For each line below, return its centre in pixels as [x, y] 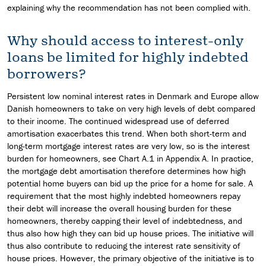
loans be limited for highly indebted [128, 57]
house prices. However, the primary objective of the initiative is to [131, 258]
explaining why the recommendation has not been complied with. [129, 7]
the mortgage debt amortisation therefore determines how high [126, 170]
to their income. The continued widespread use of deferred [118, 121]
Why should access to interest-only [126, 40]
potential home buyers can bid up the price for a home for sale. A [130, 183]
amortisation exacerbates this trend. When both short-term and [127, 133]
